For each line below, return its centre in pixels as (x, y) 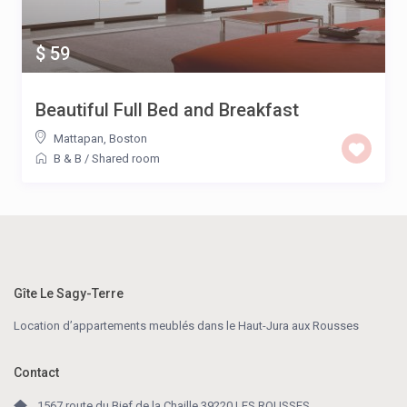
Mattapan (79, 139)
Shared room (126, 159)
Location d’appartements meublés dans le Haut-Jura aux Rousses (187, 326)
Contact (37, 373)
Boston (128, 139)
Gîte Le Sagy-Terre (69, 294)
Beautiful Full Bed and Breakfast (167, 110)
